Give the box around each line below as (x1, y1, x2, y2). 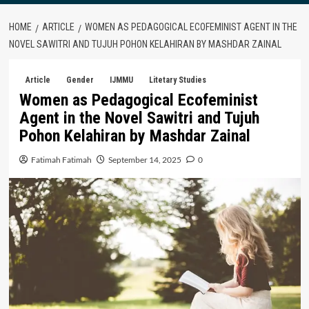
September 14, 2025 (108, 154, 181, 165)
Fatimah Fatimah (30, 154, 92, 165)
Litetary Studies (148, 74, 206, 85)
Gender (66, 74, 94, 85)
